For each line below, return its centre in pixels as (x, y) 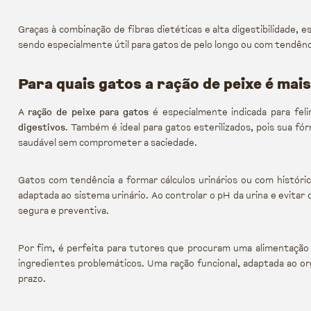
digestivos (42, 127)
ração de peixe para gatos (88, 112)
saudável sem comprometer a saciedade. (108, 143)
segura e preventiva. (64, 211)
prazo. (32, 279)
